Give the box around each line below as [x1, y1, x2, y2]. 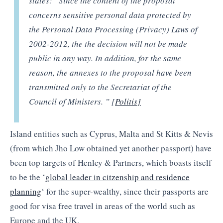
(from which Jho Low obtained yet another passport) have [10, 142, 212, 154]
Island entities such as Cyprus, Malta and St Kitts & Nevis [10, 128, 213, 140]
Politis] [115, 95, 141, 107]
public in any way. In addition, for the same [29, 52, 182, 64]
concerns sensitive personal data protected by [29, 8, 192, 20]
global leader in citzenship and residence [45, 171, 190, 183]
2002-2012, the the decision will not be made [29, 37, 188, 49]
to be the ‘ [10, 171, 45, 183]
